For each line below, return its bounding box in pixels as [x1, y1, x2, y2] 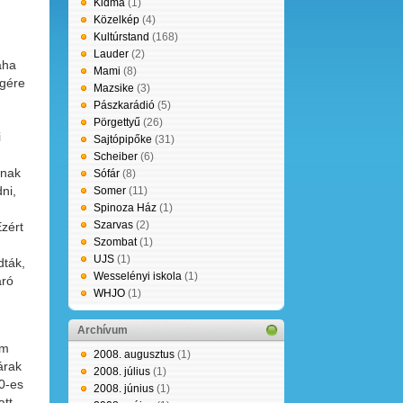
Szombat [94, 236, 137, 248]
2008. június [94, 382, 154, 395]
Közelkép [94, 13, 139, 26]
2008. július [94, 365, 150, 378]
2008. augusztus [94, 348, 175, 361]
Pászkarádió [94, 99, 155, 112]
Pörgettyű [94, 116, 140, 129]
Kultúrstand [94, 31, 149, 43]
